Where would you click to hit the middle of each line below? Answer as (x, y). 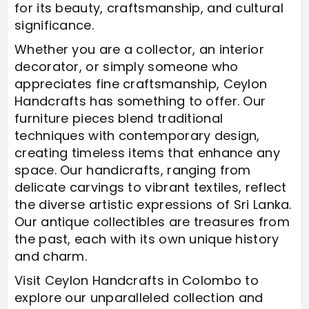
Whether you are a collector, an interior (139, 49)
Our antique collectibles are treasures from (152, 222)
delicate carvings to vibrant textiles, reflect (151, 187)
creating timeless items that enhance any (147, 153)
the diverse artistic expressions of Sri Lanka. (153, 205)
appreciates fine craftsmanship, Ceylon (141, 84)
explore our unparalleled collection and (139, 298)
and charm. (51, 256)
